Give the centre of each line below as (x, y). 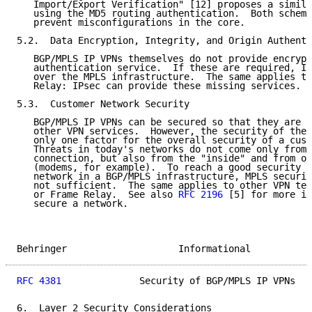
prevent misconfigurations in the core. (131, 23)
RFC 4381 (39, 281)
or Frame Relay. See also (97, 195)
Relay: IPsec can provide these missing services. (159, 86)
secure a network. (72, 204)
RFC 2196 (201, 195)
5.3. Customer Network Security (103, 104)
